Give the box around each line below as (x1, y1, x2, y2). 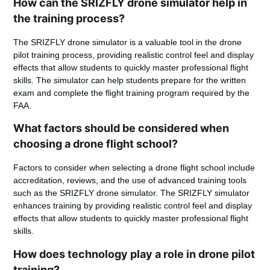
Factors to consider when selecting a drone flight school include (13, 163, 256, 173)
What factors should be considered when (13, 122, 230, 135)
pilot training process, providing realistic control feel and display (13, 49, 254, 60)
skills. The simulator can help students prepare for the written (13, 75, 246, 85)
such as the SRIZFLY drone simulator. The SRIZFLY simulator (13, 188, 250, 198)
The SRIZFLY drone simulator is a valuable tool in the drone (13, 37, 242, 47)
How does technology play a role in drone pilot (13, 247, 256, 260)
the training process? (13, 11, 125, 25)
